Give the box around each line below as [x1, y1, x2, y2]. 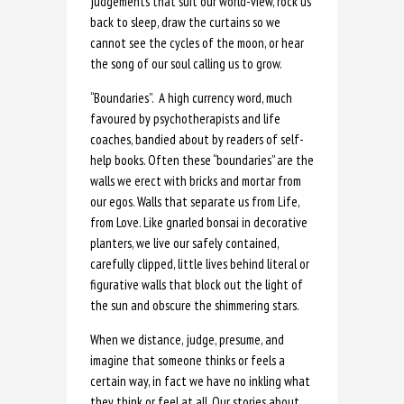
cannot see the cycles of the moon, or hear [90, 33, 304, 51]
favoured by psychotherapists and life [90, 109, 280, 127]
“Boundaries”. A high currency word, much [90, 88, 292, 106]
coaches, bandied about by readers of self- [90, 130, 304, 148]
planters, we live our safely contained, [90, 234, 279, 252]
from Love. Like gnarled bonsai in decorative [90, 213, 308, 231]
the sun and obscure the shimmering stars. [90, 296, 299, 314]
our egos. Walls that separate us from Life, [90, 192, 299, 210]
